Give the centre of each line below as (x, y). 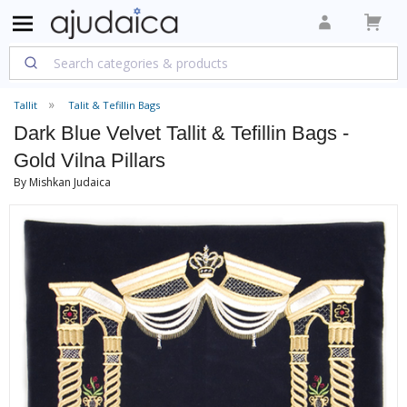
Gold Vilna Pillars (89, 160)
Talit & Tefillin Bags (114, 105)
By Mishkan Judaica (62, 182)
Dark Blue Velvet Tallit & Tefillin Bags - (181, 133)
